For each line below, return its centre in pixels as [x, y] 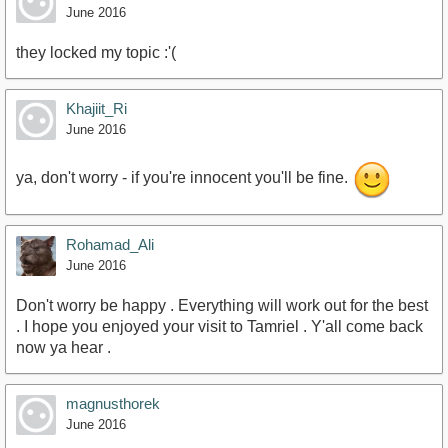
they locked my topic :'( [96, 52]
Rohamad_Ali [110, 244]
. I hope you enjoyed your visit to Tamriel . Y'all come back [219, 326]
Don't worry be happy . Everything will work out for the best [222, 305]
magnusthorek [113, 403]
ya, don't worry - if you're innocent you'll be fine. [184, 178]
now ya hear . [63, 347]
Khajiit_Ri [96, 108]
